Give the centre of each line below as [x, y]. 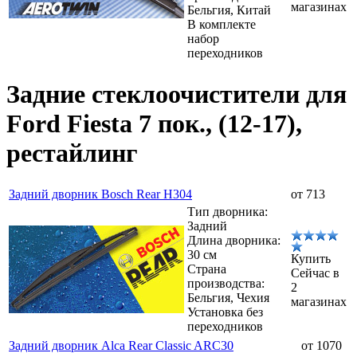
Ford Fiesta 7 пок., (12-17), [154, 124]
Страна [207, 269]
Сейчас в [315, 273]
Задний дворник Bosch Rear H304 [100, 194]
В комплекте [222, 24]
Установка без [225, 312]
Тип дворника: [228, 212]
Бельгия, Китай [229, 10]
